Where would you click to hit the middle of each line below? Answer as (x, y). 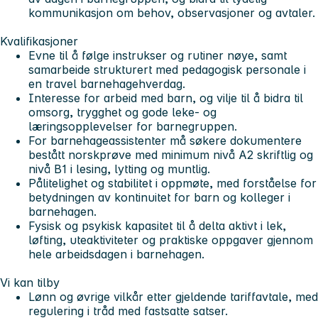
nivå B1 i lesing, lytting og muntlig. (119, 169)
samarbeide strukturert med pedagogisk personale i (167, 70)
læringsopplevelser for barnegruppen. (133, 127)
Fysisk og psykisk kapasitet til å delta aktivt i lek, (157, 226)
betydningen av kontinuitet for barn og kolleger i (159, 198)
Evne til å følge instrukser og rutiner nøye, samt (158, 56)
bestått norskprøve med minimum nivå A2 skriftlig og (171, 155)
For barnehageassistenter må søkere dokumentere (165, 141)
